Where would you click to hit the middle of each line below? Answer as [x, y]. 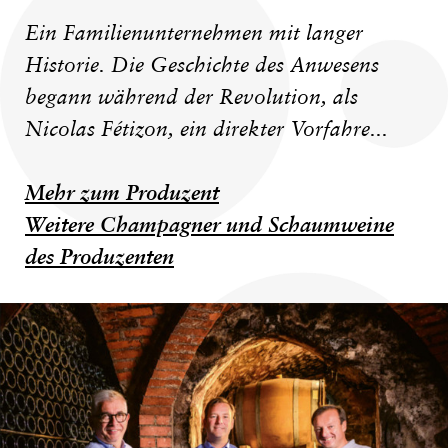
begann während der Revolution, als [191, 97]
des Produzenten [99, 256]
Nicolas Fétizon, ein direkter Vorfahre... [206, 129]
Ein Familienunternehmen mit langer [194, 33]
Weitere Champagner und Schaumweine [209, 224]
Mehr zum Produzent [122, 192]
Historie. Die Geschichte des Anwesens [202, 65]
